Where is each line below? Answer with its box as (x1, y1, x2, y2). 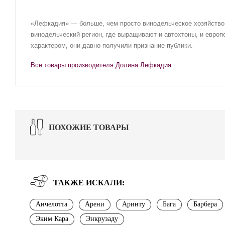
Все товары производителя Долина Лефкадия (31, 61, 171, 69)
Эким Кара (36, 214, 68, 222)
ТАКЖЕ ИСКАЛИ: (53, 178, 125, 187)
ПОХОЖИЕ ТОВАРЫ (49, 123, 129, 132)
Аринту (122, 200, 145, 208)
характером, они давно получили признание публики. (31, 41, 193, 49)
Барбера (193, 200, 217, 208)
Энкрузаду (86, 214, 118, 222)
